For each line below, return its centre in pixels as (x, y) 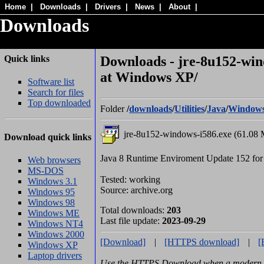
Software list (51, 82)
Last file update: (131, 221)
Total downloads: (133, 210)
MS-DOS (46, 170)
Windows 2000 (56, 234)
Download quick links (48, 137)
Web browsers (54, 160)
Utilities (189, 109)
